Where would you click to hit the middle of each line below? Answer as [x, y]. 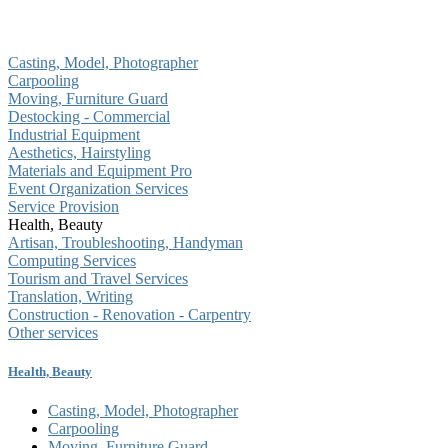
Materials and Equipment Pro [100, 170]
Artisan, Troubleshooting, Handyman [125, 242]
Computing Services [72, 260]
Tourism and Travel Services [98, 278]
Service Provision [63, 206]
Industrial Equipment [74, 134]
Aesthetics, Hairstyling [79, 152]
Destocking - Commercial [89, 116]
